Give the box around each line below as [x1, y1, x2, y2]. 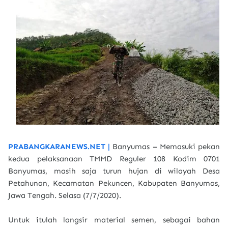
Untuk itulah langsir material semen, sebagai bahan [8, 215, 220, 224]
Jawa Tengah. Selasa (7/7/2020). [8, 191, 121, 200]
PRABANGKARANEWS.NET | [8, 142, 113, 151]
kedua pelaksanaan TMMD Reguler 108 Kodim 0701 [8, 154, 220, 163]
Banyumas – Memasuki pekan [112, 142, 220, 151]
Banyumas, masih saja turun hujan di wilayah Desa [8, 166, 220, 176]
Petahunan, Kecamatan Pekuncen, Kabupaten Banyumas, [8, 179, 220, 188]
